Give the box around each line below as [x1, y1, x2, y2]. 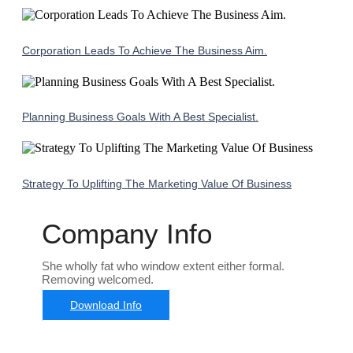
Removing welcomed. [42, 273, 154, 287]
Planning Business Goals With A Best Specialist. [22, 110, 258, 124]
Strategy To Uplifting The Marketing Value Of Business [22, 177, 292, 191]
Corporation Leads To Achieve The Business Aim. [22, 43, 267, 57]
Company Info [42, 218, 212, 250]
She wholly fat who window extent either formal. [42, 259, 284, 273]
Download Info [70, 299, 142, 312]
